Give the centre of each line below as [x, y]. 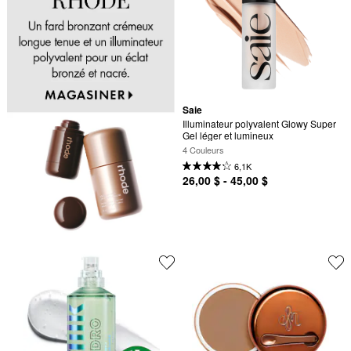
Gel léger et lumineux [228, 135]
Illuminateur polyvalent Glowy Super [259, 123]
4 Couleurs [203, 150]
